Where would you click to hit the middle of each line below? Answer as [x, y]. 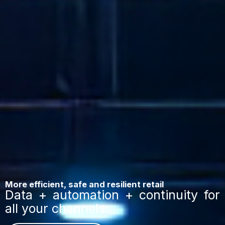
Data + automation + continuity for [113, 195]
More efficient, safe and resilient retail [84, 185]
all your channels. [57, 209]
